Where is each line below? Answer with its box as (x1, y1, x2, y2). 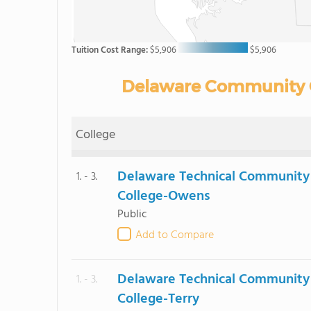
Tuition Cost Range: (72, 43, 150, 58)
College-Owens (117, 185, 210, 208)
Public (117, 205, 147, 224)
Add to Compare (135, 226, 214, 244)
